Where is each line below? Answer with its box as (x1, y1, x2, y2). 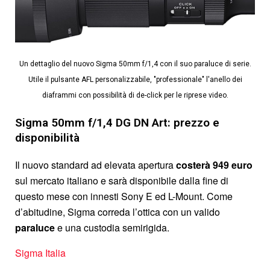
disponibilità (15, 130, 80, 145)
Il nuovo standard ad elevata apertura (15, 157, 176, 172)
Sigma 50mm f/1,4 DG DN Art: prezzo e (15, 115, 219, 130)
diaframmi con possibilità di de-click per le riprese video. (42, 90, 228, 99)
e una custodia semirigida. (55, 220, 169, 234)
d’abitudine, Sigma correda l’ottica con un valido (15, 204, 220, 219)
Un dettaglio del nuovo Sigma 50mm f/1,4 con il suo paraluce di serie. (19, 59, 251, 68)
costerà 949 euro (176, 157, 253, 172)
